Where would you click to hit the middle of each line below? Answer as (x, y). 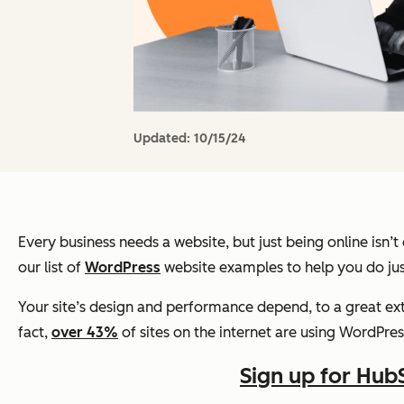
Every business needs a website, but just (152, 242)
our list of (51, 267)
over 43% (85, 332)
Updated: (164, 138)
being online (327, 242)
